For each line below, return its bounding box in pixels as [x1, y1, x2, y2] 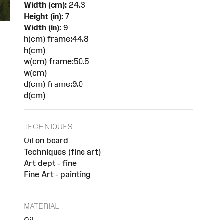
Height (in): [24, 11, 63, 21]
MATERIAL [24, 201, 59, 210]
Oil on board [24, 136, 68, 145]
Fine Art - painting [24, 170, 90, 179]
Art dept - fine [24, 159, 77, 168]
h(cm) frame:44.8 [24, 34, 89, 43]
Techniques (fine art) [24, 147, 101, 157]
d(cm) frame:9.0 [24, 79, 83, 88]
